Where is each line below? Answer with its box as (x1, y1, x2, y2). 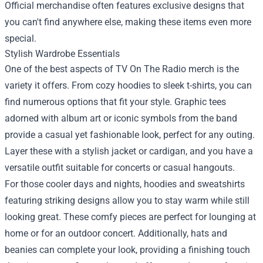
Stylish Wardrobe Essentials (5, 48, 120, 59)
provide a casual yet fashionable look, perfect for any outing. (5, 129, 255, 140)
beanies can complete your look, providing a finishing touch (5, 244, 250, 255)
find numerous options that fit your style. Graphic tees (5, 96, 226, 107)
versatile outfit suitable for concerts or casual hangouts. (5, 162, 235, 173)
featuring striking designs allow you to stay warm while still (5, 195, 249, 206)
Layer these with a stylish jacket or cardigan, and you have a (5, 146, 253, 157)
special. (5, 33, 36, 44)
